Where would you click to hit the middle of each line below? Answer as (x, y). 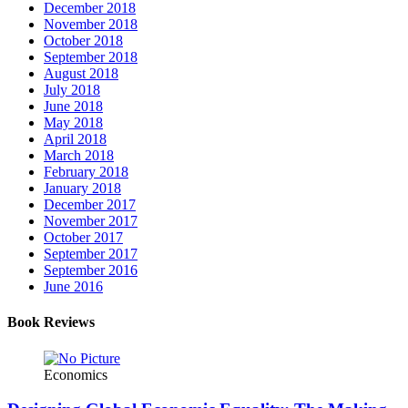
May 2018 (73, 122)
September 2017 (91, 253)
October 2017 (83, 237)
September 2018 (91, 56)
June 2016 (73, 286)
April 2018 (75, 138)
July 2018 (72, 89)
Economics (76, 374)
